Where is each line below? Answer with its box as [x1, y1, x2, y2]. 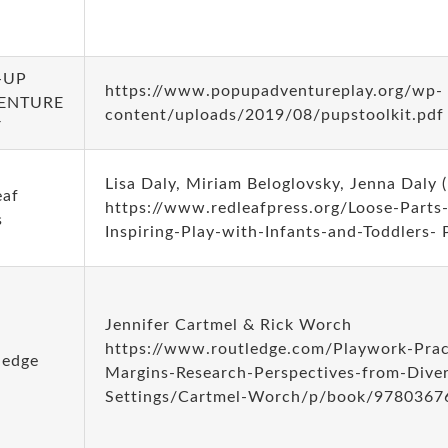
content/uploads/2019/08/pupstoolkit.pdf [104, 107, 444, 123]
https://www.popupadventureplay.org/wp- [104, 83, 443, 99]
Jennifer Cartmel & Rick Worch [104, 317, 352, 333]
